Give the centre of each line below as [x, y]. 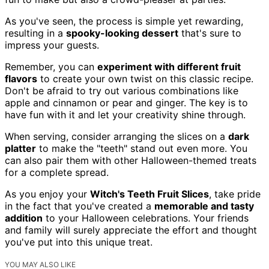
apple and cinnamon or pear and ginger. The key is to [126, 103]
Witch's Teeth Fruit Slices [150, 194]
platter [20, 148]
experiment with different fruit [169, 67]
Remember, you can [51, 67]
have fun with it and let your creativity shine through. [125, 115]
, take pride [235, 194]
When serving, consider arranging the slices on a [116, 136]
